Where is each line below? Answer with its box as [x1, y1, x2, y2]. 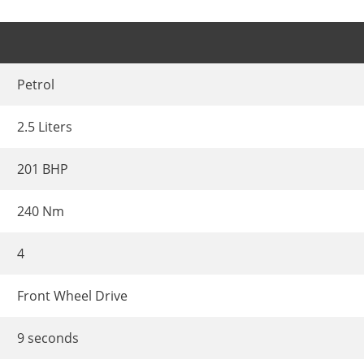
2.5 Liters [17, 118, 72, 136]
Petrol [17, 76, 54, 94]
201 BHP [17, 160, 68, 179]
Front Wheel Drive [17, 287, 128, 305]
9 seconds [17, 329, 79, 348]
